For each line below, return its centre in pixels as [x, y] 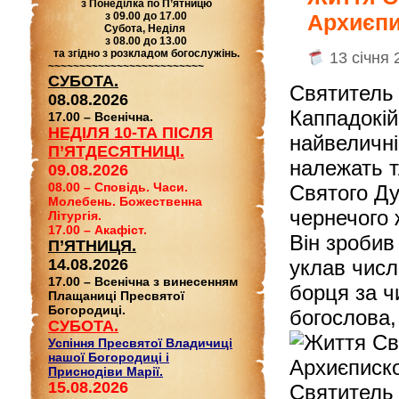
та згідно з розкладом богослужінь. [146, 53]
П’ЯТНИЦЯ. [92, 246]
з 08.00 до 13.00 [146, 41]
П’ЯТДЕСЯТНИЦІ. [116, 151]
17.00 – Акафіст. [98, 230]
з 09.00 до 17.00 [146, 16]
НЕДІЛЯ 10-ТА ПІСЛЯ [130, 133]
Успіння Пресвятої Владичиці [140, 343]
